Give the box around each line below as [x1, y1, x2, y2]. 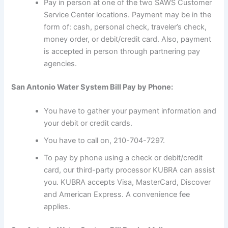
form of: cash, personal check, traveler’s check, [44, 22, 207, 32]
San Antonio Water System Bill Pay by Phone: [11, 82, 174, 92]
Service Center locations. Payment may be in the [44, 10, 212, 19]
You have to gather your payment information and [44, 106, 217, 116]
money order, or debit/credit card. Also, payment [44, 34, 212, 44]
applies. [44, 202, 71, 212]
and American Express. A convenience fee [44, 190, 190, 199]
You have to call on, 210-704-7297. [44, 136, 165, 146]
